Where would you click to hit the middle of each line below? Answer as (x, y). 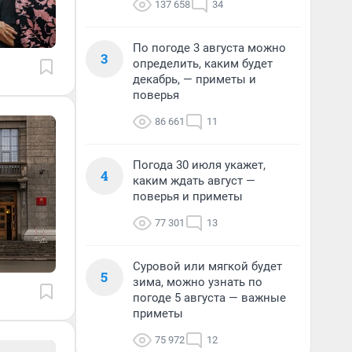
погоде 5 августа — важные (209, 298)
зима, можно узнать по (198, 282)
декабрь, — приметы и (194, 79)
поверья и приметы (188, 196)
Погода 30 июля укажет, (199, 165)
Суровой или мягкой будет (207, 266)
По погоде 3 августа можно (209, 48)
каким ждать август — (194, 181)
